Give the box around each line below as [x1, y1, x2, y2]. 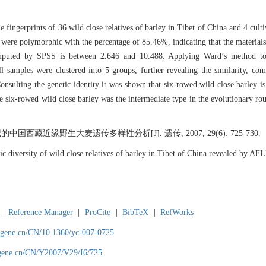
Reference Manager [8, 208, 73, 217]
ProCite [84, 208, 110, 217]
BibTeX [122, 208, 149, 217]
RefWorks [160, 208, 194, 217]
